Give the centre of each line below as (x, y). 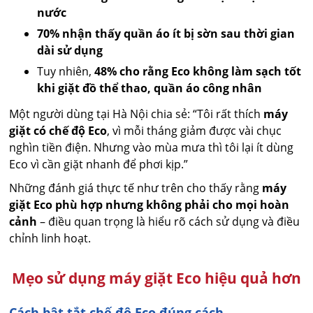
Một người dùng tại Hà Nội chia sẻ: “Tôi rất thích (137, 114)
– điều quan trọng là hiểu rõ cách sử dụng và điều (169, 222)
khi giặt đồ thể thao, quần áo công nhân (150, 88)
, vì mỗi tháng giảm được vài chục (195, 131)
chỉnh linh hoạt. (50, 239)
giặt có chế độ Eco (58, 131)
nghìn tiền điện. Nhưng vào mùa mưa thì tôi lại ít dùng (152, 148)
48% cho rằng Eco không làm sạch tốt (198, 72)
